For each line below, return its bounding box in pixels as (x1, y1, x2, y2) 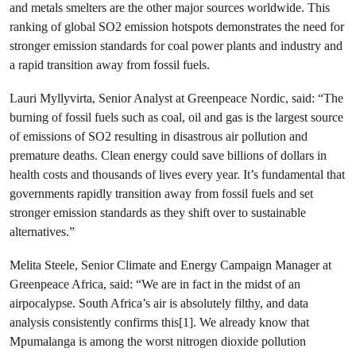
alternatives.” (10, 224, 75, 239)
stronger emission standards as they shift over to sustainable (10, 205, 306, 220)
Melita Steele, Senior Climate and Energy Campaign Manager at (10, 257, 331, 273)
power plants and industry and (192, 38, 342, 53)
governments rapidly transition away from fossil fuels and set (10, 186, 313, 201)
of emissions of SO (10, 129, 105, 144)
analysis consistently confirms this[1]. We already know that (10, 315, 309, 330)
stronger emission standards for (10, 38, 168, 53)
